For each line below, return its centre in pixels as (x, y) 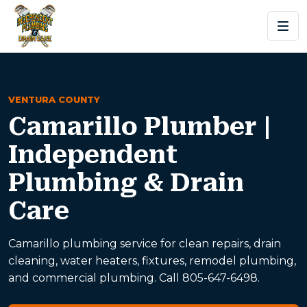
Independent (93, 155)
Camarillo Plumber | (140, 127)
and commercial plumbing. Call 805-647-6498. (134, 278)
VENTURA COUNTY (54, 99)
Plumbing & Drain (126, 183)
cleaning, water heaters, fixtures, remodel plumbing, (152, 261)
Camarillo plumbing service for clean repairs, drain (145, 244)
